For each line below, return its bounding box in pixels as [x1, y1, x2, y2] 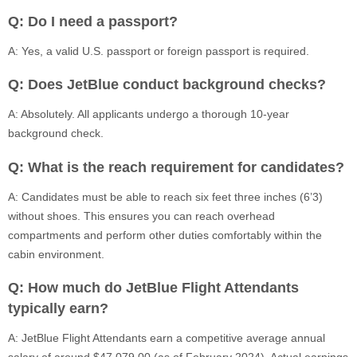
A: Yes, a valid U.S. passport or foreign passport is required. [8, 44, 309, 57]
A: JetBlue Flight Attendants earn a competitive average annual [8, 331, 325, 345]
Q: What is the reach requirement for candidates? [8, 159, 344, 175]
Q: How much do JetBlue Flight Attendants [8, 280, 299, 296]
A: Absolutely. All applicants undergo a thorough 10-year [8, 108, 289, 121]
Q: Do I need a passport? [8, 13, 178, 29]
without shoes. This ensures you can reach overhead [8, 209, 275, 222]
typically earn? [8, 300, 108, 317]
